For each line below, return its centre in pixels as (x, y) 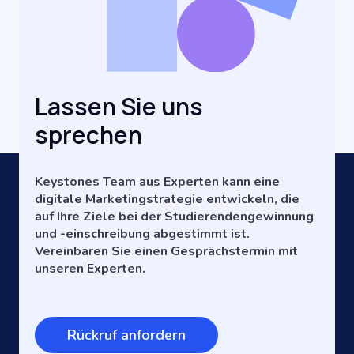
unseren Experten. (92, 269)
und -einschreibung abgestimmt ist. (142, 234)
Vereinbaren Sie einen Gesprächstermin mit (166, 251)
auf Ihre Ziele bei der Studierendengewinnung (174, 217)
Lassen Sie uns (119, 106)
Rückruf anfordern (126, 335)
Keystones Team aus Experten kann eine (157, 182)
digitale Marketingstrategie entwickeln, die (167, 199)
